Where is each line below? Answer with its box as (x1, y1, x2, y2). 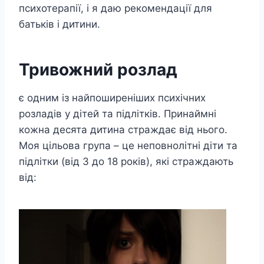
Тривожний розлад (19, 59, 177, 80)
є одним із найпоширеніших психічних (19, 91, 206, 104)
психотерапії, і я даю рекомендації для (19, 2, 212, 14)
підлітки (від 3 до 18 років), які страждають (19, 155, 233, 167)
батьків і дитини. (19, 18, 100, 30)
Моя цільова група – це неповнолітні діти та (19, 139, 237, 151)
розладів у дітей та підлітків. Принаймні (19, 107, 216, 120)
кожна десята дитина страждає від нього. (19, 123, 227, 136)
